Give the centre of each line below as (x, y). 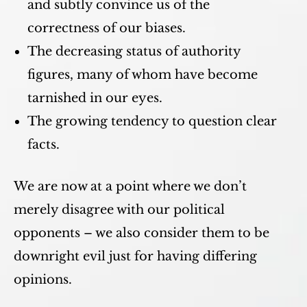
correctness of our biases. (107, 28)
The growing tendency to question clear (152, 121)
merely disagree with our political (119, 210)
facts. (44, 145)
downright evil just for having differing (135, 256)
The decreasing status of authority (134, 51)
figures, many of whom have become (143, 75)
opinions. (43, 280)
